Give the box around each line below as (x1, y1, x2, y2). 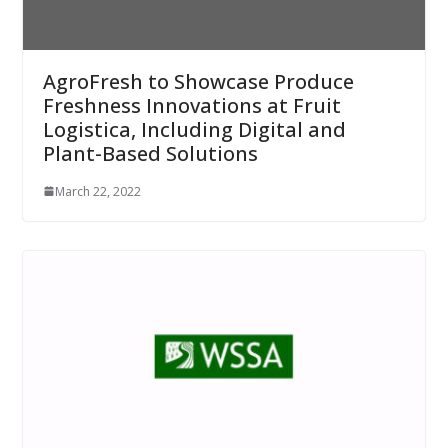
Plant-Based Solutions (42, 139, 258, 167)
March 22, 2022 (54, 182, 141, 200)
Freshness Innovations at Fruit (42, 91, 341, 119)
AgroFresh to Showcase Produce (42, 67, 354, 95)
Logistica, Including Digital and (42, 115, 346, 143)
